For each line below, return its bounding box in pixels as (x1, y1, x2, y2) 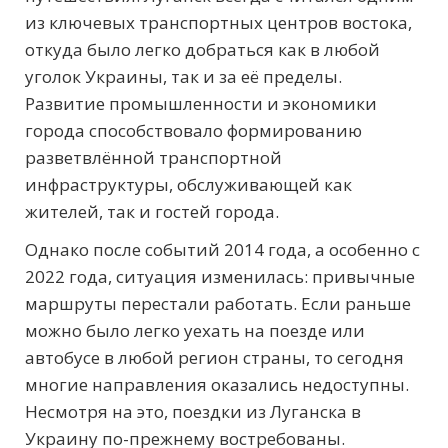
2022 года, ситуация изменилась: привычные (25, 265, 415, 289)
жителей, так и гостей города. (25, 200, 279, 224)
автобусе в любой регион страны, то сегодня (25, 346, 404, 370)
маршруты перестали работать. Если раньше (25, 292, 411, 316)
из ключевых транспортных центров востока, (25, 11, 412, 35)
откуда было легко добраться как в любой (25, 38, 380, 62)
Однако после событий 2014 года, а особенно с (25, 238, 420, 262)
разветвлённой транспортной (25, 146, 282, 170)
